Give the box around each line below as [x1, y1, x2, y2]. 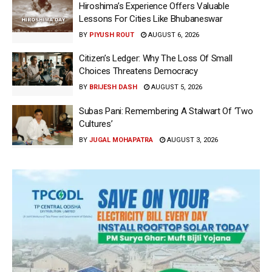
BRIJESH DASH [89, 83, 137, 92]
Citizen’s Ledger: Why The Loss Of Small [79, 53, 233, 64]
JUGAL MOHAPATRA [89, 135, 153, 144]
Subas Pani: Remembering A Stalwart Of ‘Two [79, 105, 253, 117]
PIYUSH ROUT [89, 30, 134, 39]
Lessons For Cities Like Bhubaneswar [79, 13, 223, 24]
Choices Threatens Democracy [79, 66, 198, 77]
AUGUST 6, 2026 [146, 30, 199, 39]
